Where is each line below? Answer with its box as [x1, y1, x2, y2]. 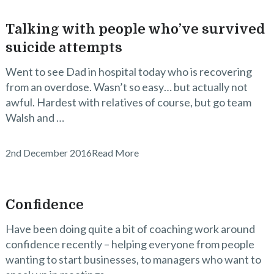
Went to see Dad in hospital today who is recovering [5, 65, 252, 78]
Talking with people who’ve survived [5, 21, 265, 37]
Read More [91, 147, 139, 158]
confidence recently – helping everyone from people [5, 237, 254, 251]
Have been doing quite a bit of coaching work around [5, 222, 255, 235]
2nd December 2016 [5, 147, 92, 158]
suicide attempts [5, 40, 122, 55]
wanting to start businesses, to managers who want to [5, 253, 261, 266]
